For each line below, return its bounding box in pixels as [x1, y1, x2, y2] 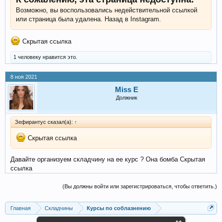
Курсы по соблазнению [87, 205, 151, 211]
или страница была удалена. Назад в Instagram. [16, 15, 161, 23]
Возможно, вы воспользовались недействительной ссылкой [16, 6, 197, 14]
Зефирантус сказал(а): [15, 118, 74, 125]
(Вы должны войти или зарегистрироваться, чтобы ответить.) [62, 183, 217, 189]
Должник [116, 94, 137, 101]
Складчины [45, 205, 73, 211]
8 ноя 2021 [10, 73, 37, 80]
